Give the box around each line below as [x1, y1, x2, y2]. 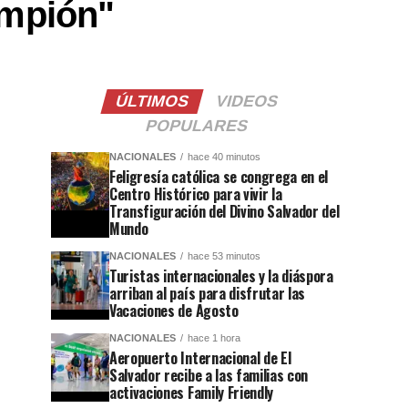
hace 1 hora [188, 332, 240, 344]
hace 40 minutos [188, 151, 260, 163]
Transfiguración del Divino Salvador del [109, 200, 340, 223]
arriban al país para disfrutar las [109, 282, 306, 305]
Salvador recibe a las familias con [109, 364, 309, 387]
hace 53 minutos [188, 250, 260, 262]
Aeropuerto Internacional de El [109, 347, 291, 370]
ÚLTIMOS [113, 92, 191, 111]
